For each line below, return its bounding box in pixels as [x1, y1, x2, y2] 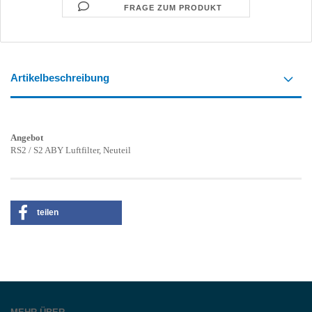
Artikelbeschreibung [10, 72, 109, 84]
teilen [37, 208, 58, 217]
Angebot [10, 132, 43, 143]
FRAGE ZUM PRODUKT [124, 3, 223, 12]
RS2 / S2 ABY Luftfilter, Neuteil [10, 145, 131, 155]
